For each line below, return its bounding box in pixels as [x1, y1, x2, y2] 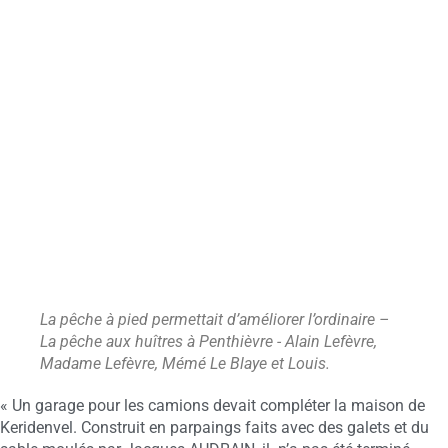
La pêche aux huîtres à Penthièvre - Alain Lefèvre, [40, 332, 377, 352]
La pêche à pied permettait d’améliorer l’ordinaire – [40, 310, 389, 330]
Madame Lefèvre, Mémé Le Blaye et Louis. [40, 354, 330, 374]
